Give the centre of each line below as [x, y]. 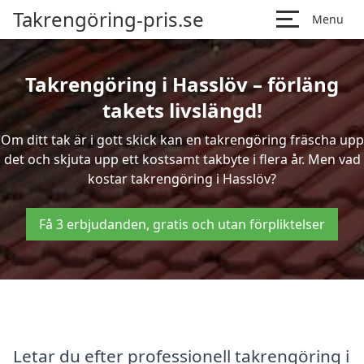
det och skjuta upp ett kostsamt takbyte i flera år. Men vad [182, 159]
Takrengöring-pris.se [108, 19]
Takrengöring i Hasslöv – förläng [182, 84]
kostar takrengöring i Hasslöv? [182, 179]
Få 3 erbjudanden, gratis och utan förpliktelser [182, 224]
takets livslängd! [182, 110]
